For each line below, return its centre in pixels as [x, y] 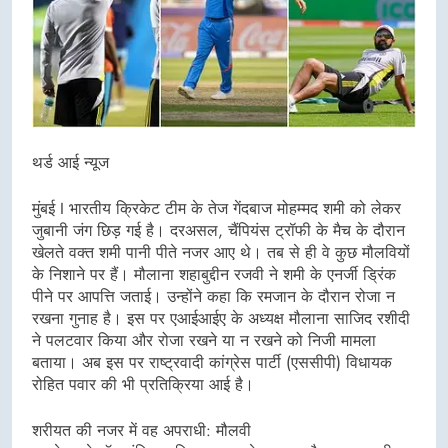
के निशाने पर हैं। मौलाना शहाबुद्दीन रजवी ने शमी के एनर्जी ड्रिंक [214, 274]
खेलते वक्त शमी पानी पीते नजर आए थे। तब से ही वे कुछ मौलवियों [221, 252]
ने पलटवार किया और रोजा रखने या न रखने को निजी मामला [204, 340]
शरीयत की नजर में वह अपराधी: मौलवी [141, 430]
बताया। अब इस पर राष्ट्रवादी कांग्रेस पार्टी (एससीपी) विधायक [212, 362]
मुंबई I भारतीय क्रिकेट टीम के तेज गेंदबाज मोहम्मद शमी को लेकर [216, 208]
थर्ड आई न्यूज [70, 162]
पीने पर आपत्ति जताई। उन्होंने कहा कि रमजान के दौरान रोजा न [213, 296]
